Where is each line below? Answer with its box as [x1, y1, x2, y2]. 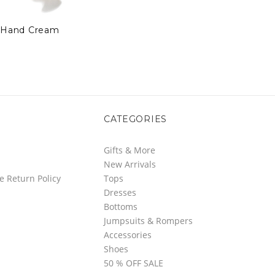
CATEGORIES [103, 113, 167, 125]
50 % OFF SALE [103, 257, 163, 269]
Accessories [103, 228, 152, 241]
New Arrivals [103, 158, 156, 170]
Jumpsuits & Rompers [103, 214, 193, 227]
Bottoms [103, 200, 137, 212]
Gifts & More [103, 144, 155, 156]
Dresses [103, 186, 136, 198]
